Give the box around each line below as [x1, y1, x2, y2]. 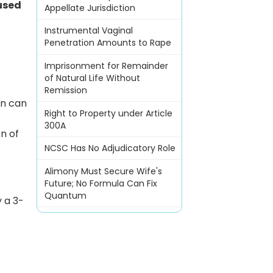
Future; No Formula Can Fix [44, 177, 157, 190]
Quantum [44, 189, 87, 202]
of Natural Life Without [44, 72, 140, 84]
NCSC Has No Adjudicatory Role [44, 142, 175, 155]
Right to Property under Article [44, 107, 172, 119]
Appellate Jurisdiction [44, 1, 135, 14]
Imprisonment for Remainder [44, 60, 168, 72]
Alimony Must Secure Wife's [44, 165, 162, 177]
